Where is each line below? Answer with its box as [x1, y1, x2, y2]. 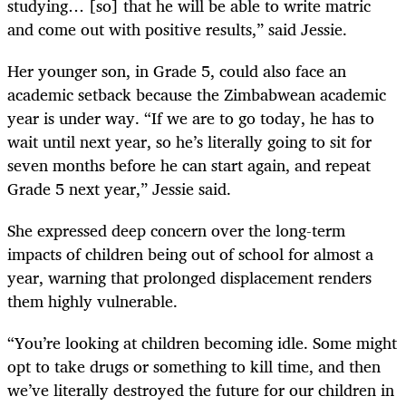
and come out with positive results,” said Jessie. [7, 14, 347, 43]
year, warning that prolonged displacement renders [7, 263, 372, 291]
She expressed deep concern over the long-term [7, 216, 345, 244]
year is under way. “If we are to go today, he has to [7, 103, 374, 131]
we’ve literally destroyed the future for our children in [7, 376, 394, 404]
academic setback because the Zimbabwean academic [7, 80, 386, 108]
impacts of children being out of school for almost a [7, 239, 373, 267]
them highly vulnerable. [7, 286, 178, 314]
